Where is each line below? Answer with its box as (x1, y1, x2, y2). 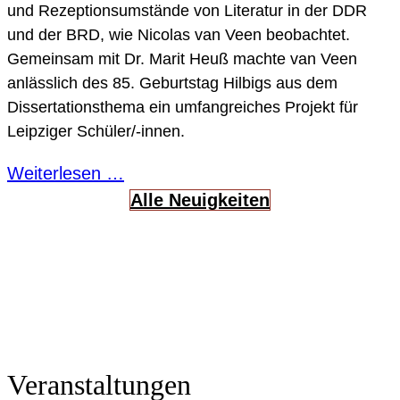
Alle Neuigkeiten (130, 189, 270, 210)
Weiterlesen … (7, 162, 124, 183)
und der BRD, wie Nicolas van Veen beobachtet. (7, 25, 350, 44)
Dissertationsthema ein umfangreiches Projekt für (7, 97, 358, 116)
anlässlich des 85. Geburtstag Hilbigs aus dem (7, 73, 337, 92)
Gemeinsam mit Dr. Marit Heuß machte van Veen (7, 49, 357, 68)
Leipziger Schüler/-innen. (7, 121, 185, 140)
